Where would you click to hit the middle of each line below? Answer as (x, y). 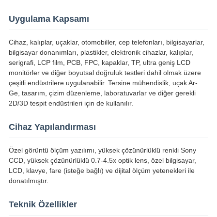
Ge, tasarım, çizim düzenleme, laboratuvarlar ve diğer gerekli (102, 93)
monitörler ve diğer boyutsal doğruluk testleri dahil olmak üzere (105, 73)
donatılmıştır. (28, 181)
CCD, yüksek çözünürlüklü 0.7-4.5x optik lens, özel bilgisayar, (102, 161)
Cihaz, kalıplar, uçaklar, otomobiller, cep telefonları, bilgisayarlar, (106, 42)
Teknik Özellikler (43, 205)
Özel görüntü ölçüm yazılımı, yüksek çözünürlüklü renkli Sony (102, 150)
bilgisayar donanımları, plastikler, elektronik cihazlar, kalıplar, (101, 53)
